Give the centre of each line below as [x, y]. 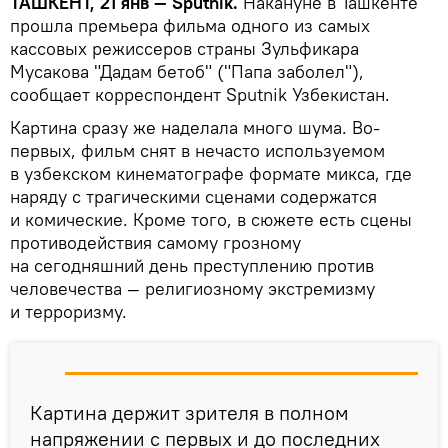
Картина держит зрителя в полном [189, 412]
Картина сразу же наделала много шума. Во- [195, 127]
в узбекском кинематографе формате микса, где [211, 173]
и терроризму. [68, 311]
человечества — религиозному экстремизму [192, 288]
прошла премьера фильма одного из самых [190, 25]
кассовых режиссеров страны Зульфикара [184, 48]
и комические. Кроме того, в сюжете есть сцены [211, 219]
